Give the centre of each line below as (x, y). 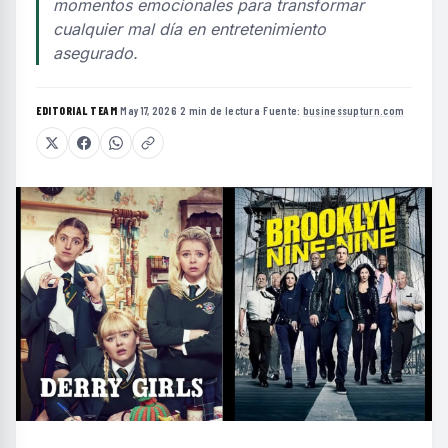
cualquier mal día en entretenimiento (189, 29)
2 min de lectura (220, 110)
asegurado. (95, 53)
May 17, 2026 (148, 110)
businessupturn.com (353, 110)
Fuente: (283, 110)
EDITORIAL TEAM (76, 110)
